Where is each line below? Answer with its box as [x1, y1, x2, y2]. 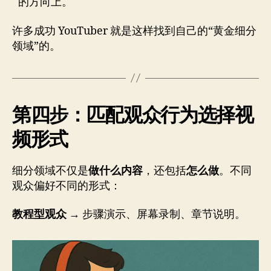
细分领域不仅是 [12, 163, 88, 178]
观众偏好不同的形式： [12, 178, 121, 193]
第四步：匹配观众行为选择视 [12, 102, 253, 126]
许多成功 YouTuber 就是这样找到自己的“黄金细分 [12, 24, 256, 38]
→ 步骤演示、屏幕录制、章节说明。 [67, 207, 246, 222]
